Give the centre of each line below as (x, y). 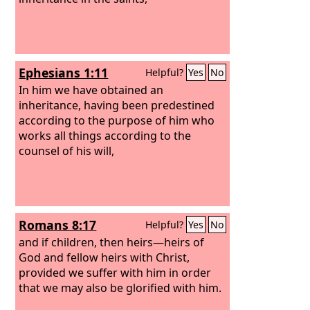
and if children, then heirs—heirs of (112, 242)
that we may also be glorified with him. (120, 288)
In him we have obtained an (91, 90)
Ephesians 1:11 (64, 73)
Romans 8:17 (58, 225)
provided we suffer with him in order (115, 272)
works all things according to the (105, 135)
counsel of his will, (67, 151)
